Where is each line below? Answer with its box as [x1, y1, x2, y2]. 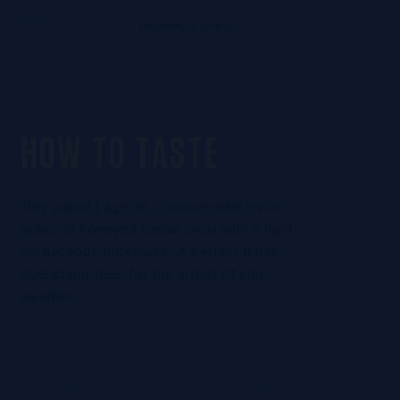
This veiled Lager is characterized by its [20, 197, 282, 215]
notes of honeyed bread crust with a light [20, 220, 293, 237]
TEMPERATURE [20, 379, 121, 395]
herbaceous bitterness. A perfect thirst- [20, 242, 279, 260]
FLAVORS [217, 379, 281, 395]
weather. [20, 287, 75, 304]
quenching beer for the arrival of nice [20, 264, 267, 282]
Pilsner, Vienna [138, 16, 234, 34]
